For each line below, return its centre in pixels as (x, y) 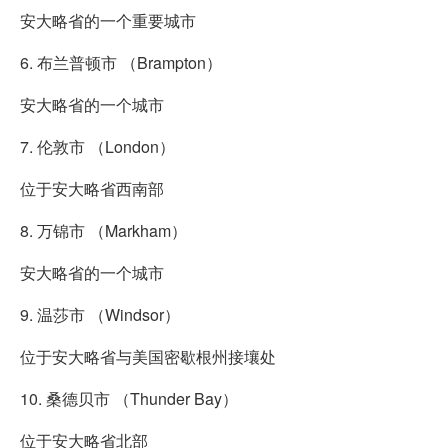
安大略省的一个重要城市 (108, 20)
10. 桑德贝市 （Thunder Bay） (129, 398)
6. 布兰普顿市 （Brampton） (121, 62)
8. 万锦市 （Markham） (103, 230)
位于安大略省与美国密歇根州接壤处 (148, 356)
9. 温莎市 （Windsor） (100, 314)
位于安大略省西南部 (92, 188)
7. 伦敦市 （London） (97, 146)
